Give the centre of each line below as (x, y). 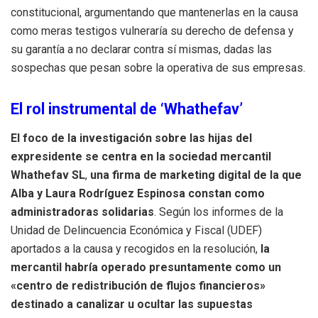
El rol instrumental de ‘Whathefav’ (127, 109)
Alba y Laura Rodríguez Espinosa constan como (138, 194)
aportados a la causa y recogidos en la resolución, (136, 249)
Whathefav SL (48, 175)
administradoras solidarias (82, 212)
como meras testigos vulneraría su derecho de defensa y (152, 31)
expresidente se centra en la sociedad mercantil (141, 157)
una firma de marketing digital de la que (196, 175)
